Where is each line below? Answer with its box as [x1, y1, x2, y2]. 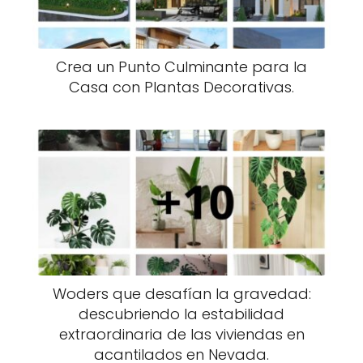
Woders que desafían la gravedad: [52, 284, 311, 304]
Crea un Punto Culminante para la [56, 57, 307, 77]
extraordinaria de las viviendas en [58, 324, 305, 344]
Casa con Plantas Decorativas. [69, 77, 294, 97]
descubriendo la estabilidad [79, 304, 284, 324]
